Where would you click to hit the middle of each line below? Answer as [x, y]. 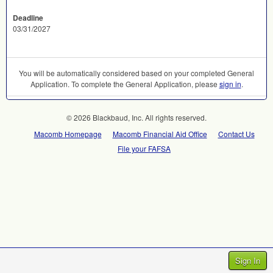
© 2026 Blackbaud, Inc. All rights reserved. [136, 117]
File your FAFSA [144, 148]
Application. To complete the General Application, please [125, 84]
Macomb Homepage [68, 134]
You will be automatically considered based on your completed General [136, 73]
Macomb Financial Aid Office [160, 134]
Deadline [28, 18]
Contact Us [236, 134]
